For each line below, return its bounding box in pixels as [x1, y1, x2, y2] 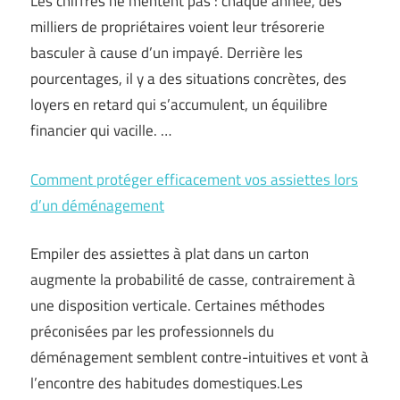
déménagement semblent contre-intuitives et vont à [30, 346, 369, 369]
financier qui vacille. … [30, 119, 171, 142]
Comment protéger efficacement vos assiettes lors [30, 167, 358, 191]
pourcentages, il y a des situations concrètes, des [30, 67, 346, 90]
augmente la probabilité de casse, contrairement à [30, 268, 355, 291]
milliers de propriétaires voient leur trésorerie [30, 15, 325, 38]
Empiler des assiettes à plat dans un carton [30, 242, 309, 265]
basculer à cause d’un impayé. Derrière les [30, 41, 303, 64]
